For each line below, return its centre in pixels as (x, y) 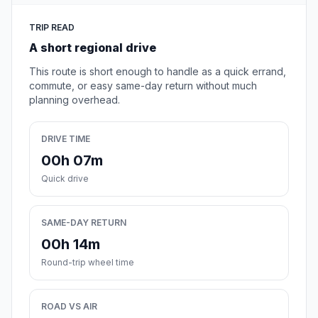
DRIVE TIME (66, 139)
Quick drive (65, 179)
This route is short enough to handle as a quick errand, (158, 72)
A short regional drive (93, 48)
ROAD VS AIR (69, 307)
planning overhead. (75, 100)
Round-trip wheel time (88, 263)
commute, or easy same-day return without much (143, 86)
